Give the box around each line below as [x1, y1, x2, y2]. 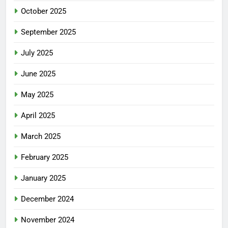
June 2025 [21, 69, 55, 78]
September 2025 [21, 27, 76, 37]
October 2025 [21, 6, 66, 16]
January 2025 [21, 173, 66, 183]
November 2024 [21, 215, 74, 224]
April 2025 [21, 110, 55, 120]
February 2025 [21, 152, 68, 162]
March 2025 [21, 131, 61, 141]
